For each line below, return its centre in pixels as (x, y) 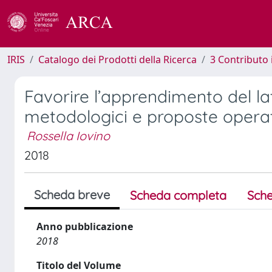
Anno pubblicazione (85, 226)
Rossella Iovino (68, 136)
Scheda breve (72, 195)
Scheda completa (178, 195)
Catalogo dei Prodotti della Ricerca (117, 59)
